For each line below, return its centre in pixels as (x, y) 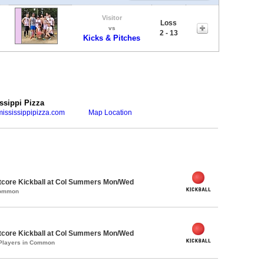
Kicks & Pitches (112, 38)
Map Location (110, 112)
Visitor (112, 17)
